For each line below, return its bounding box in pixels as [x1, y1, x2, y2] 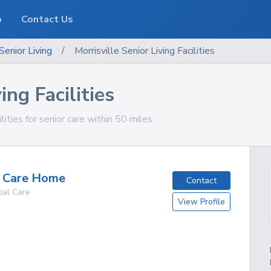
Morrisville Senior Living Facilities [74, 44, 215, 57]
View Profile [178, 195, 226, 207]
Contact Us [21, 13, 74, 26]
